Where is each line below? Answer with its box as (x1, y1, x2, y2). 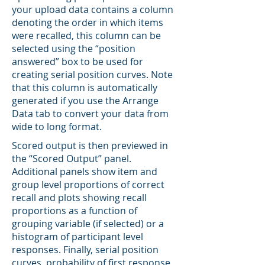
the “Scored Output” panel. (12, 152, 131, 165)
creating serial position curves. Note (12, 68, 173, 81)
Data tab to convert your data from (12, 107, 169, 120)
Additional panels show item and (12, 165, 157, 178)
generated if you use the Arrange (12, 94, 159, 107)
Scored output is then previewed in (12, 139, 168, 152)
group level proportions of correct (12, 178, 164, 191)
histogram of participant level (12, 230, 143, 243)
